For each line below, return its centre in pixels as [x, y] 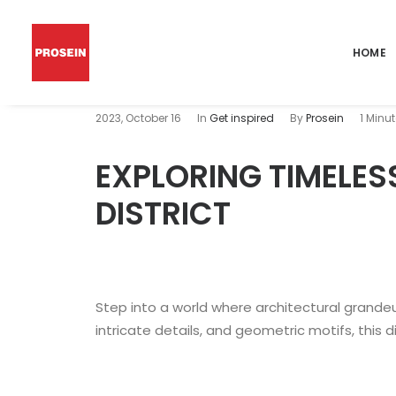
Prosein [325, 118]
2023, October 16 [138, 118]
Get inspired [242, 118]
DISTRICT [163, 213]
